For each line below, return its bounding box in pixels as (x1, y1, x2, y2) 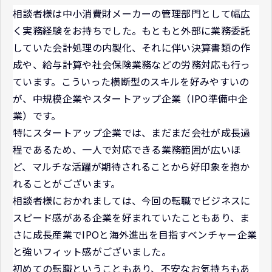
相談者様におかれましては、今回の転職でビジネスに (13, 192, 251, 208)
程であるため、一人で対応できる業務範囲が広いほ (13, 141, 241, 157)
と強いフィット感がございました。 (13, 243, 172, 259)
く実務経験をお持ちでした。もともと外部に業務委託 (13, 22, 251, 38)
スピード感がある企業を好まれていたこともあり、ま (13, 209, 250, 225)
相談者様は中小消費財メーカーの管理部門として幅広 (13, 5, 251, 21)
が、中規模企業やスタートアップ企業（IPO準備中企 (13, 90, 248, 106)
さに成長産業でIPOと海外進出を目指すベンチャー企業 (13, 226, 257, 242)
